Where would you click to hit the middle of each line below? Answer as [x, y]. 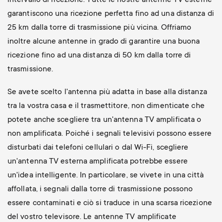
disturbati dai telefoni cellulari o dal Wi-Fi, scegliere [98, 147]
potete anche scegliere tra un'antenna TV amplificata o [104, 120]
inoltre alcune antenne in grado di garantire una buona [104, 41]
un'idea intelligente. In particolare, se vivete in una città [105, 175]
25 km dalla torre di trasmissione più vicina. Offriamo [99, 28]
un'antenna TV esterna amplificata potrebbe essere [97, 161]
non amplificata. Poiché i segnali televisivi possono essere [109, 134]
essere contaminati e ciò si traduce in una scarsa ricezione [110, 203]
